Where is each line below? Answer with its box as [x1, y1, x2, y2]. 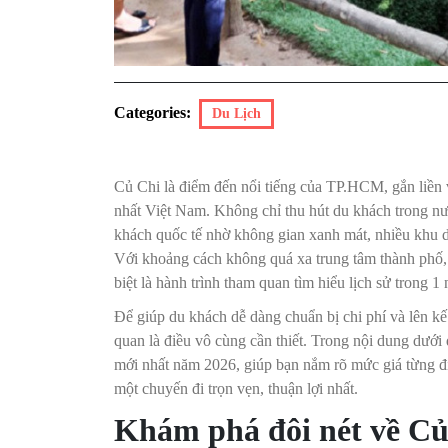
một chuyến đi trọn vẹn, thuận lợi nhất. [114, 380, 358, 398]
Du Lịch [212, 106, 261, 122]
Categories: [114, 104, 191, 122]
